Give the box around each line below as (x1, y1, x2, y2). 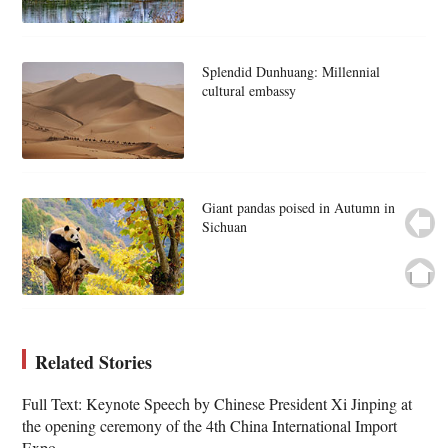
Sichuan (201, 217, 247, 237)
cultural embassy (201, 81, 296, 101)
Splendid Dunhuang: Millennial (201, 62, 380, 82)
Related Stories (35, 349, 153, 376)
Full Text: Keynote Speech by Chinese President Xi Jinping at (22, 393, 413, 415)
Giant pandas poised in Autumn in (201, 198, 395, 218)
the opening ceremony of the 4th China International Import (22, 415, 398, 437)
